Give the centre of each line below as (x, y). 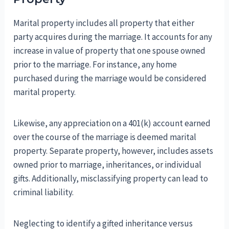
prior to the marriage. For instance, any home (95, 65)
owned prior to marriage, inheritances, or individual (108, 165)
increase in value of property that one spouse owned (110, 51)
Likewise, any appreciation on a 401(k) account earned (112, 123)
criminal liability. (44, 192)
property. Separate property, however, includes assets (113, 151)
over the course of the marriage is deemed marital (105, 137)
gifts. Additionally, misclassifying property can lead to (111, 179)
